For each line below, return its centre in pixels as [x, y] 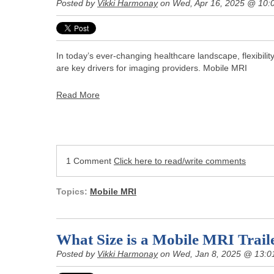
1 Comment [90, 161]
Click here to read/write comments [180, 161]
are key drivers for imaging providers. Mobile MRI [152, 68]
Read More [78, 95]
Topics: [73, 191]
